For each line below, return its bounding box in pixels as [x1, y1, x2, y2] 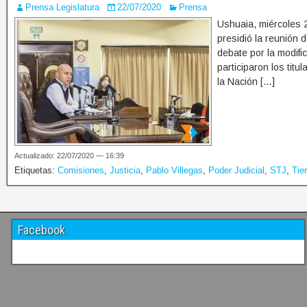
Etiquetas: [14, 165, 58, 176]
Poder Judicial [208, 165, 265, 176]
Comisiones [58, 165, 104, 176]
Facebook [17, 223, 65, 238]
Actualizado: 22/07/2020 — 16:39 [14, 151, 124, 160]
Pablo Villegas [146, 165, 203, 176]
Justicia [110, 165, 140, 176]
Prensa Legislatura [25, 2, 99, 13]
